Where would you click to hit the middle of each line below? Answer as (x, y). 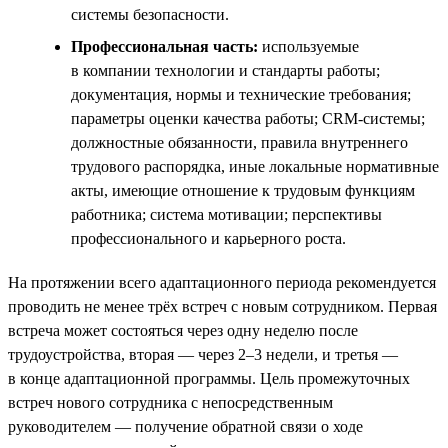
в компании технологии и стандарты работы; (225, 70)
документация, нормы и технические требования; (241, 94)
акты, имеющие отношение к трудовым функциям (243, 190)
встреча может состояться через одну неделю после (183, 330)
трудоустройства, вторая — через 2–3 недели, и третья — (203, 354)
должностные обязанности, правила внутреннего (239, 142)
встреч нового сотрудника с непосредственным (170, 402)
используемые (308, 46)
